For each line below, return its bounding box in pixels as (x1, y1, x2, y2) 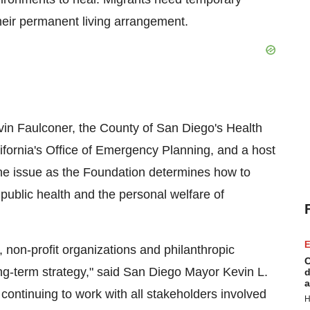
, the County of (72, 121, 156, 135)
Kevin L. (223, 265, 268, 279)
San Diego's (156, 121, 223, 135)
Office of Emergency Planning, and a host (42, 143, 275, 157)
